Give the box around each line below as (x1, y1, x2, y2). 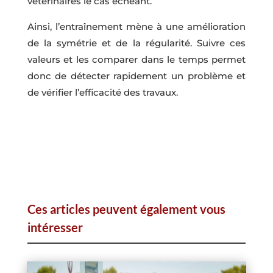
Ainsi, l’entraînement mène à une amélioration (27, 20, 246, 32)
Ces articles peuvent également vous (27, 201, 225, 216)
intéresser (27, 219, 83, 235)
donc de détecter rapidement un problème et (27, 69, 246, 82)
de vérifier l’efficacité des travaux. (27, 86, 178, 98)
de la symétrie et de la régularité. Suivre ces (27, 37, 246, 49)
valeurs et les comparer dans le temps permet (27, 53, 246, 65)
